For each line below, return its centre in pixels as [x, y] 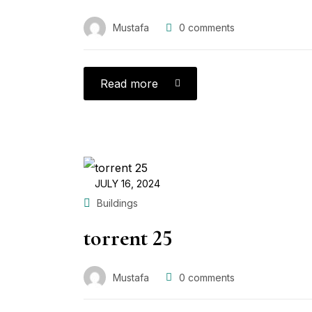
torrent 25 [128, 238]
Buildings [117, 203]
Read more [129, 83]
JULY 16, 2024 [127, 183]
